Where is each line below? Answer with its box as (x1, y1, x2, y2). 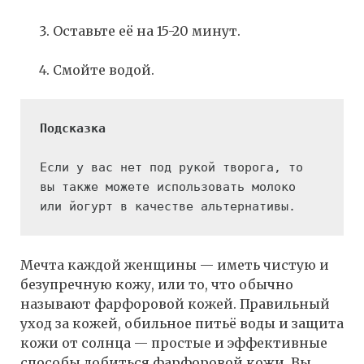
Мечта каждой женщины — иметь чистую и (20, 257, 329, 274)
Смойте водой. (53, 62, 154, 79)
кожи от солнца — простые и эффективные (20, 335, 327, 352)
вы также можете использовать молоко (40, 180, 296, 195)
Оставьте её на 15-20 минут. (53, 23, 240, 40)
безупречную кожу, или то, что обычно (20, 276, 293, 293)
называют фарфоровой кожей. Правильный (20, 296, 330, 313)
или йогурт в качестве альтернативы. (40, 199, 296, 214)
